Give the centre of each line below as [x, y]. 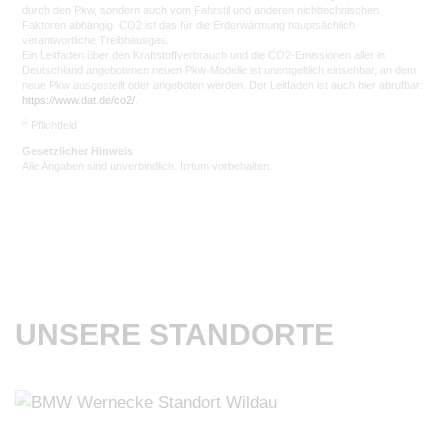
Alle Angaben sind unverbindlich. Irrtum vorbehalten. [147, 165]
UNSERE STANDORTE [174, 335]
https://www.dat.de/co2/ [79, 99]
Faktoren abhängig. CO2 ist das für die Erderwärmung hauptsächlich [189, 24]
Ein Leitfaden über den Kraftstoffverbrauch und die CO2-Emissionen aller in [204, 54]
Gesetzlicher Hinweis [78, 150]
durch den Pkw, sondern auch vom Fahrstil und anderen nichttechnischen [201, 9]
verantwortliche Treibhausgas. [96, 39]
